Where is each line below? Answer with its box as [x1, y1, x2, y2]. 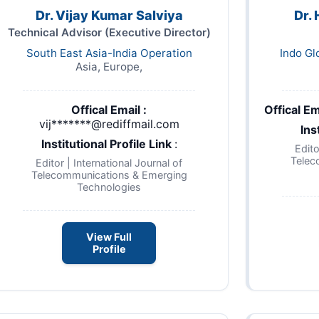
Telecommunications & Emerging [31, 169, 187, 182]
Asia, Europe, [75, 60, 142, 74]
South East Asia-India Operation [26, 46, 192, 61]
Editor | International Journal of [36, 157, 182, 169]
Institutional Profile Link [41, 137, 174, 152]
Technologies [77, 181, 141, 194]
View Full [86, 231, 132, 244]
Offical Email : [71, 103, 147, 117]
